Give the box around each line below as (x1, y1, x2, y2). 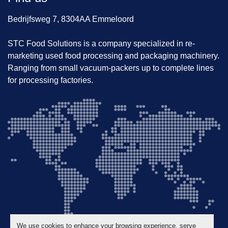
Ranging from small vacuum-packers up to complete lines (8, 64, 214, 73)
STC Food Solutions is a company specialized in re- (8, 39, 195, 48)
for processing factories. (8, 76, 93, 85)
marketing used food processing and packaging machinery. (8, 51, 219, 61)
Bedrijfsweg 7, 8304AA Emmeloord (8, 15, 134, 24)
